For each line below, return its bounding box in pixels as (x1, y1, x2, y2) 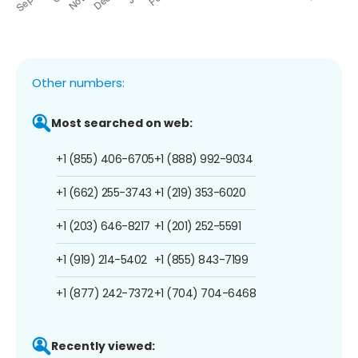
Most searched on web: (51, 114, 193, 131)
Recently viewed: (51, 337, 155, 354)
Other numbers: (32, 74, 125, 91)
